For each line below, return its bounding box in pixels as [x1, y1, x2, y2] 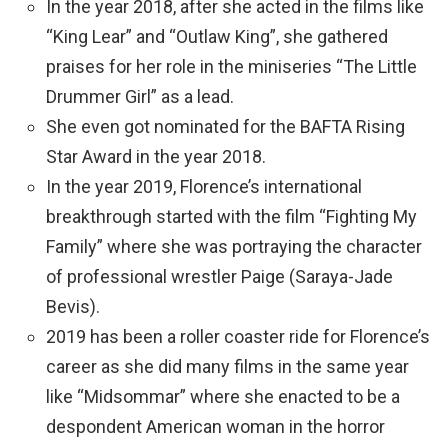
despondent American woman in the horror [46, 416, 385, 437]
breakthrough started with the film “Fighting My [46, 206, 417, 227]
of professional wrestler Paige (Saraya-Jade [46, 266, 393, 287]
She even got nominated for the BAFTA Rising [46, 116, 405, 137]
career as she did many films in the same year [46, 356, 409, 377]
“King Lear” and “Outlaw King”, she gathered [46, 26, 388, 47]
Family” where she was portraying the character [46, 236, 422, 257]
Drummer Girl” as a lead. [46, 86, 234, 107]
